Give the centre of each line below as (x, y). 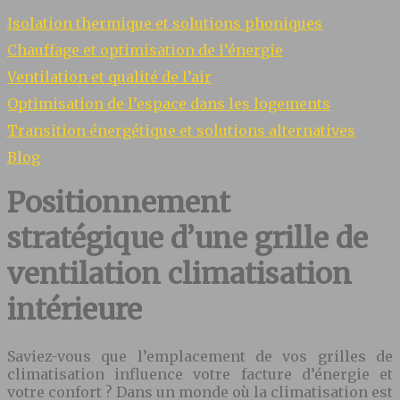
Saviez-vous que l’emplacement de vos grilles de (200, 356)
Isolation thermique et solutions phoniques (165, 23)
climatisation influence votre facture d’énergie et (200, 374)
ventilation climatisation (179, 275)
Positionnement (119, 203)
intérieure (75, 310)
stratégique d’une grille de (187, 239)
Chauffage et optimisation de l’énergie (145, 50)
